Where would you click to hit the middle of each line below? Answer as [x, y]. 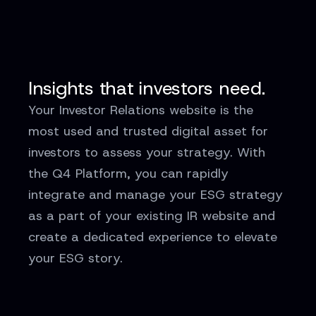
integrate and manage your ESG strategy [156, 195]
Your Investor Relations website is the [141, 110]
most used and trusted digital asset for [148, 131]
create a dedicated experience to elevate [153, 237]
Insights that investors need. [147, 88]
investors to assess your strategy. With [147, 152]
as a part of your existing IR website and [152, 216]
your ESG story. [75, 258]
